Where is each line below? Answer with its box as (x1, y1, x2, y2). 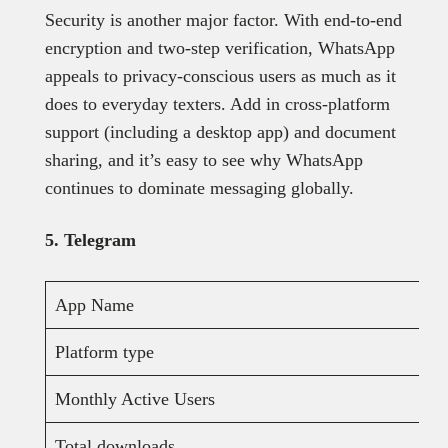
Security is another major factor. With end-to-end (44, 10, 402, 31)
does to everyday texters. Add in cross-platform (44, 94, 390, 115)
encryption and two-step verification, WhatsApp (44, 38, 395, 59)
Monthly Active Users (54, 389, 215, 410)
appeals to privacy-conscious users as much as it (44, 66, 396, 87)
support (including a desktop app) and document (44, 122, 396, 143)
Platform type (54, 342, 154, 363)
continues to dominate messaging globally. (44, 178, 354, 199)
